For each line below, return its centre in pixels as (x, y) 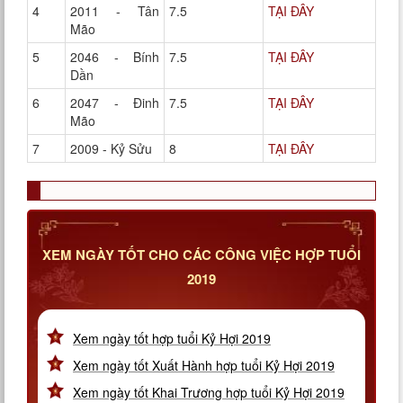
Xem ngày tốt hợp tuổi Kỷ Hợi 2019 (172, 339)
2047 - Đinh (115, 103)
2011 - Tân (115, 11)
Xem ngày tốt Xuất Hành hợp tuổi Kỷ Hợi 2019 (204, 366)
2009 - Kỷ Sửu (111, 149)
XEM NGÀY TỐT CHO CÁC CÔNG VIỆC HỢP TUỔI (201, 255)
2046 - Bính (115, 57)
